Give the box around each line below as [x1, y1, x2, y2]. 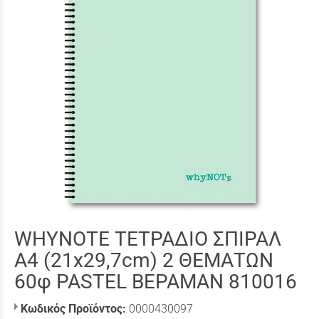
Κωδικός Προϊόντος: [21, 302, 126, 316]
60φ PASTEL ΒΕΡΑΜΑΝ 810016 [14, 270, 297, 293]
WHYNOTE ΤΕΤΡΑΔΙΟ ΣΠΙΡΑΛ [14, 227, 281, 251]
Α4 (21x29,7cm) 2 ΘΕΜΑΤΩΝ [14, 249, 273, 272]
